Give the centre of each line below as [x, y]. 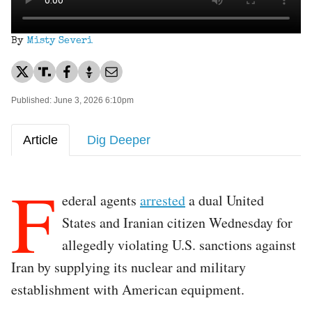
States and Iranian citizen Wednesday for [177, 222]
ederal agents [101, 200]
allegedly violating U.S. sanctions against [179, 244]
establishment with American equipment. [130, 289]
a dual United [225, 200]
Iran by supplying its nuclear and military [128, 267]
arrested [163, 200]
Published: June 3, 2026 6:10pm [72, 100]
